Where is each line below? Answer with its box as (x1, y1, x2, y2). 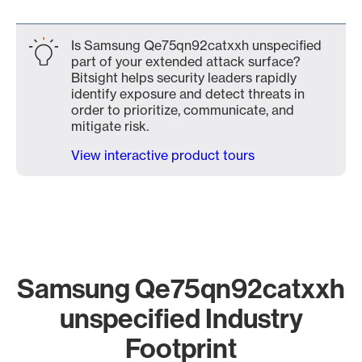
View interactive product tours (71, 147, 255, 163)
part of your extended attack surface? (71, 53, 301, 69)
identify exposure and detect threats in (71, 86, 305, 102)
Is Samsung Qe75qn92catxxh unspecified (71, 37, 322, 53)
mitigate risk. (71, 118, 149, 134)
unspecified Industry (59, 301, 303, 335)
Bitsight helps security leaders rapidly (71, 69, 297, 86)
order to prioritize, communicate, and (71, 102, 294, 118)
